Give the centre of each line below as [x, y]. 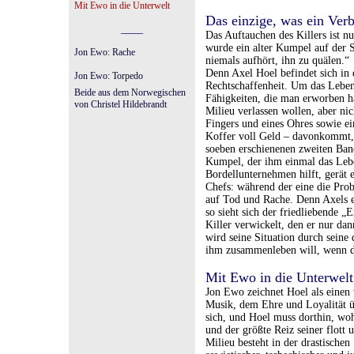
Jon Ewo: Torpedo [109, 76]
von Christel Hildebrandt [121, 104]
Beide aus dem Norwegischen [130, 92]
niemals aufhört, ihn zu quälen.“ [277, 60]
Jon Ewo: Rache [105, 52]
